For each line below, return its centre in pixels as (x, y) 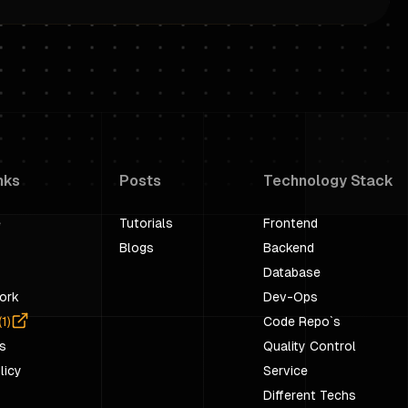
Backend (289, 248)
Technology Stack (328, 181)
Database (292, 272)
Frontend (291, 223)
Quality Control (310, 346)
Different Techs (310, 395)
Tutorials (146, 223)
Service (286, 371)
